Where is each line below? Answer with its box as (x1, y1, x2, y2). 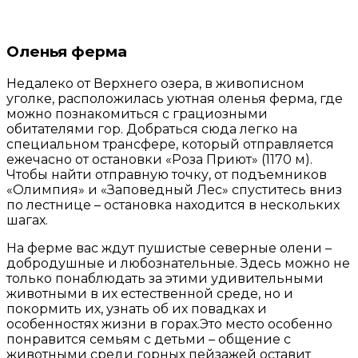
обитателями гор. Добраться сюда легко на (6, 121, 297, 137)
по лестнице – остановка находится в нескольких (6, 197, 340, 213)
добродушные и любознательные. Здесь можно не (6, 255, 350, 271)
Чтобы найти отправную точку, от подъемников (6, 166, 327, 182)
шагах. (6, 212, 48, 228)
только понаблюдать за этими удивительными (6, 270, 324, 286)
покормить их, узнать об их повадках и (6, 300, 267, 316)
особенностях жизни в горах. (6, 316, 200, 332)
